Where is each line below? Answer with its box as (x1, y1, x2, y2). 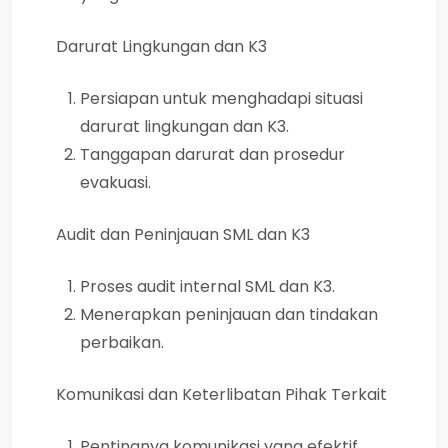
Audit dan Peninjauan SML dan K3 (56, 222, 310, 246)
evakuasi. (80, 170, 151, 194)
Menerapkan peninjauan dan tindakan (80, 302, 378, 326)
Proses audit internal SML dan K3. (80, 274, 335, 298)
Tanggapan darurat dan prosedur (80, 142, 345, 166)
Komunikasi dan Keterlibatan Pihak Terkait (56, 382, 387, 406)
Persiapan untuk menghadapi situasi (80, 86, 363, 110)
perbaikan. (80, 330, 164, 354)
